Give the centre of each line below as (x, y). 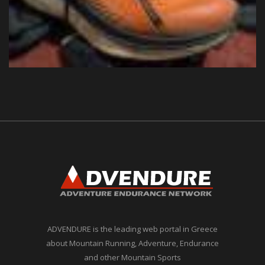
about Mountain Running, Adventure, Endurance (132, 243)
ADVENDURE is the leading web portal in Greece (132, 229)
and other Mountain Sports (132, 257)
